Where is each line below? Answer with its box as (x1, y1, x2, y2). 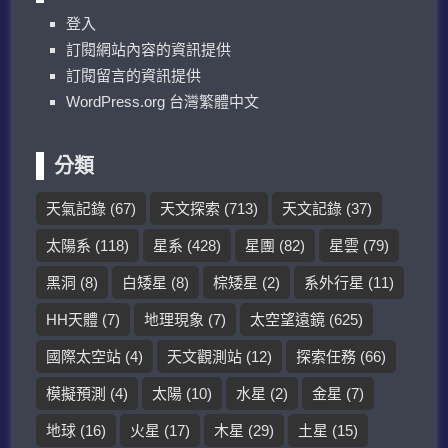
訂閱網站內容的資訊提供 (66, 40, 232, 58)
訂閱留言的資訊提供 (66, 66, 202, 84)
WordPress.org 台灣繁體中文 (66, 92, 260, 110)
